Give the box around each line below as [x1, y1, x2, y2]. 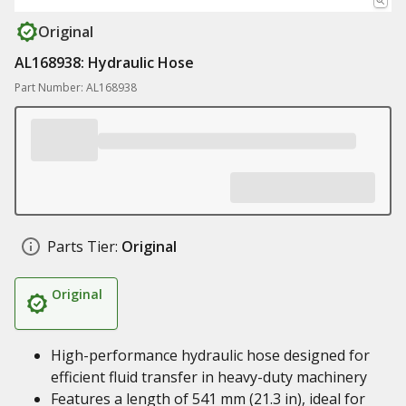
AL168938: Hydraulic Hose [14, 53, 194, 72]
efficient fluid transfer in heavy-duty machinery [51, 367, 367, 387]
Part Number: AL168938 [14, 80, 137, 95]
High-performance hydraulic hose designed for [51, 345, 370, 365]
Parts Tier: [47, 237, 118, 256]
